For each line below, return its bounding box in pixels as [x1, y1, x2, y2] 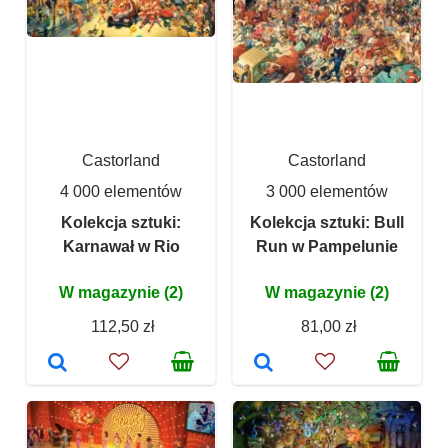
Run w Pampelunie [256, 238, 398, 256]
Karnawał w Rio [62, 238, 180, 256]
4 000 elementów [60, 183, 182, 201]
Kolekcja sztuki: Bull [250, 214, 404, 232]
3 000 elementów [266, 183, 388, 201]
